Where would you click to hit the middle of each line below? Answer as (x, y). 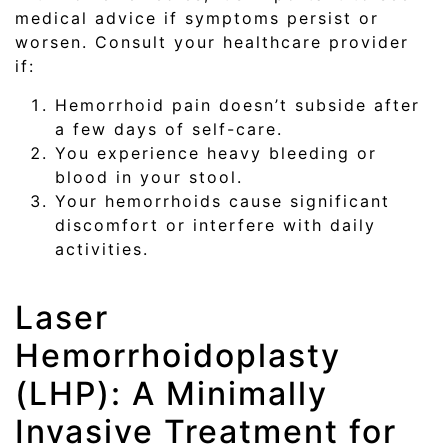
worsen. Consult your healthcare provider (212, 42)
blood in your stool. (149, 176)
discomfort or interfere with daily (215, 224)
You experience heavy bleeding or (216, 152)
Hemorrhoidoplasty (178, 356)
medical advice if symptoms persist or (197, 18)
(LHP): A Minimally (171, 394)
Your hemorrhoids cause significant (222, 200)
